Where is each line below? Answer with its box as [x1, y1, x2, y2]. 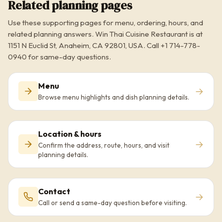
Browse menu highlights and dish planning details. [38, 92, 189, 102]
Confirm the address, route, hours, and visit [38, 140, 169, 150]
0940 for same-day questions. [8, 52, 111, 61]
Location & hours [38, 128, 102, 139]
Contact [38, 186, 70, 196]
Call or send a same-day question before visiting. [38, 198, 187, 207]
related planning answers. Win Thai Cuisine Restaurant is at [8, 29, 203, 39]
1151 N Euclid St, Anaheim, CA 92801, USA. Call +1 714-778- [8, 40, 200, 50]
